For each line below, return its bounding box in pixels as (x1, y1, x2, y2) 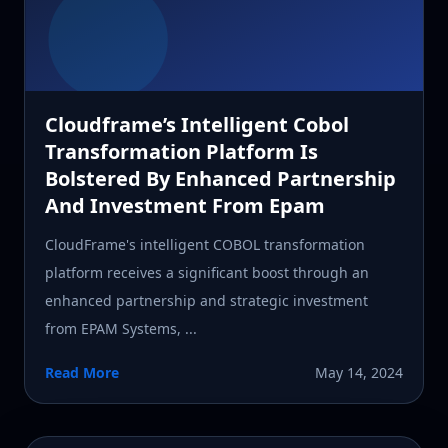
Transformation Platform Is (45, 137, 318, 165)
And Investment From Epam (45, 191, 325, 219)
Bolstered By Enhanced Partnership (45, 164, 396, 192)
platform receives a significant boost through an (45, 262, 369, 282)
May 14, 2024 (315, 362, 403, 382)
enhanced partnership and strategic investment (45, 290, 368, 310)
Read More (45, 362, 119, 382)
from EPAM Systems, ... (45, 318, 197, 338)
